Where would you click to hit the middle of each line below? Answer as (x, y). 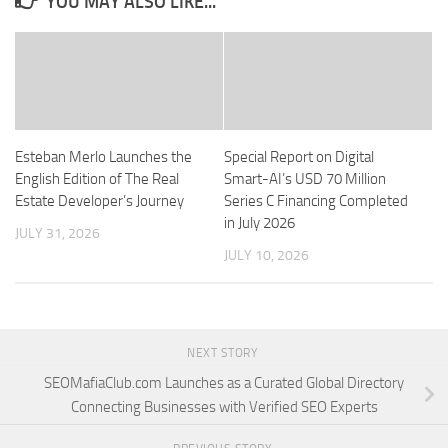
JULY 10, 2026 (266, 256)
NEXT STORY (224, 353)
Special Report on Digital (299, 157)
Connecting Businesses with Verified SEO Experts (224, 407)
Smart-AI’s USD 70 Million (305, 179)
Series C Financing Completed (316, 201)
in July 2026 (259, 223)
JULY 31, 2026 (57, 234)
